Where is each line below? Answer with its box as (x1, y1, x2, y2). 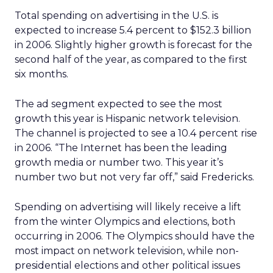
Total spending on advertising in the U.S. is (15, 10, 218, 21)
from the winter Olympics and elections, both (15, 216, 235, 227)
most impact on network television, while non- (15, 245, 239, 257)
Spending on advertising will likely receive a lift (15, 201, 241, 213)
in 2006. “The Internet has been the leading (15, 142, 227, 154)
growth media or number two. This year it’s (15, 157, 223, 168)
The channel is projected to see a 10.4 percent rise (15, 127, 257, 139)
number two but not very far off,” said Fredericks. (15, 171, 254, 183)
